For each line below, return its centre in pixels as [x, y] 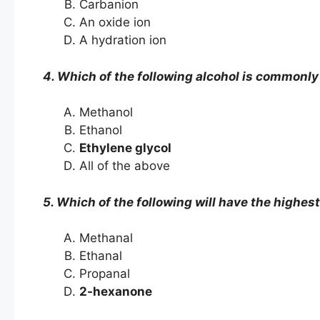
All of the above [125, 166]
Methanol [106, 112]
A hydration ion [123, 40]
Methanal [106, 238]
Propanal [105, 274]
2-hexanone [116, 292]
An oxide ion [115, 22]
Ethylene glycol [125, 148]
